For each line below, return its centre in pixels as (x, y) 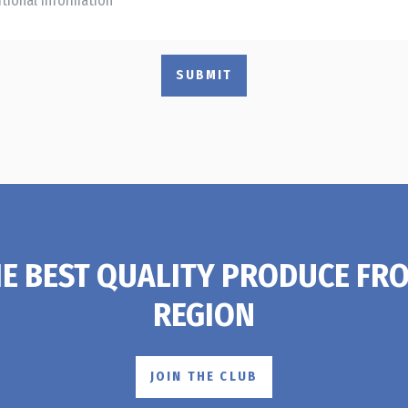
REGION (204, 316)
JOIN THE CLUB (204, 376)
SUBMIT (204, 76)
